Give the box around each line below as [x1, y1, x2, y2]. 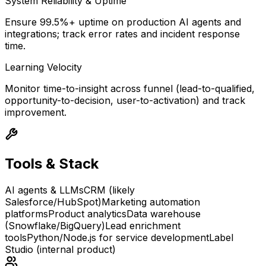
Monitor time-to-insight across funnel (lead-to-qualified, [5, 83, 255, 95]
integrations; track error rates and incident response [5, 28, 240, 40]
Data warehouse [126, 208, 201, 220]
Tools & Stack [5, 155, 99, 173]
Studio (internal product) [5, 243, 116, 256]
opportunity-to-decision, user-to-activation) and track [5, 94, 245, 107]
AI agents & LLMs [5, 184, 84, 197]
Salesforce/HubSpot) [5, 196, 102, 208]
